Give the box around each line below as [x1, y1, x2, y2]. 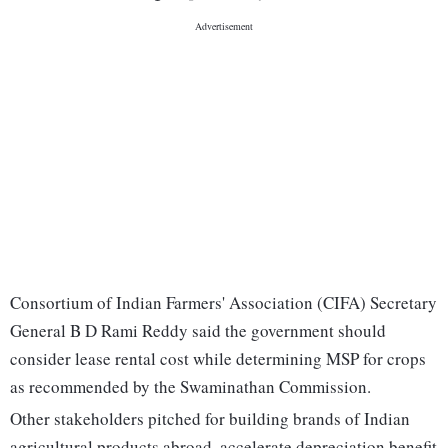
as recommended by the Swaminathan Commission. [10, 375, 371, 399]
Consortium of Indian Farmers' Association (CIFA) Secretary [10, 291, 437, 315]
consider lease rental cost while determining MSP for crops [10, 347, 426, 371]
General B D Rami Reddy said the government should [10, 319, 386, 343]
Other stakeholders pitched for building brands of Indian [10, 407, 410, 431]
